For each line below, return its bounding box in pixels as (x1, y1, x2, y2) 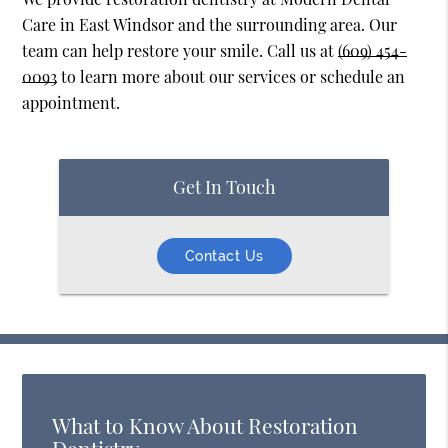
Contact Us (184, 247, 264, 264)
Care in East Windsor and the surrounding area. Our (22, 14, 398, 36)
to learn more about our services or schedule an (57, 66, 406, 88)
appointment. (22, 92, 121, 114)
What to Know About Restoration (52, 410, 359, 439)
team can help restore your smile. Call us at (22, 40, 339, 62)
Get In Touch (172, 174, 276, 199)
